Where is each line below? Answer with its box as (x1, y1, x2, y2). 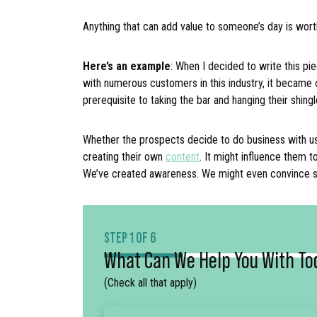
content (166, 150, 200, 163)
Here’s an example (83, 59, 171, 73)
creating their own (83, 150, 166, 163)
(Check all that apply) (104, 276, 197, 289)
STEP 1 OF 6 (104, 229, 156, 246)
